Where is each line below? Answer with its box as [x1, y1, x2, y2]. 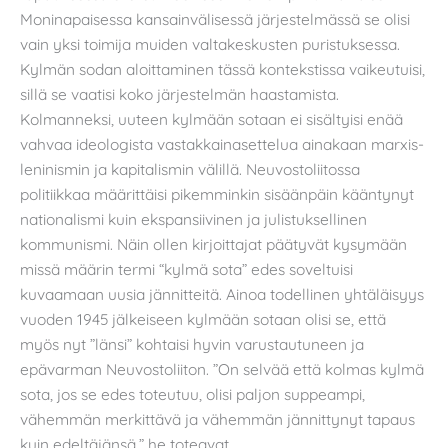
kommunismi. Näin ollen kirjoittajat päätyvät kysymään [20, 233, 407, 254]
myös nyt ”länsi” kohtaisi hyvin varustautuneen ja [20, 333, 364, 354]
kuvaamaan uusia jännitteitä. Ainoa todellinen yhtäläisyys [20, 283, 424, 304]
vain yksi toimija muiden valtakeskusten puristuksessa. [20, 33, 400, 54]
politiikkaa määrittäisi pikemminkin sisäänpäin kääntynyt [20, 183, 414, 204]
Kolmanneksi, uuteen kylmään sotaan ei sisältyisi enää [20, 108, 403, 129]
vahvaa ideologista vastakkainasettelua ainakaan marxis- [20, 133, 424, 154]
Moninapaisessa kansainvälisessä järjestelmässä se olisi [20, 8, 410, 29]
